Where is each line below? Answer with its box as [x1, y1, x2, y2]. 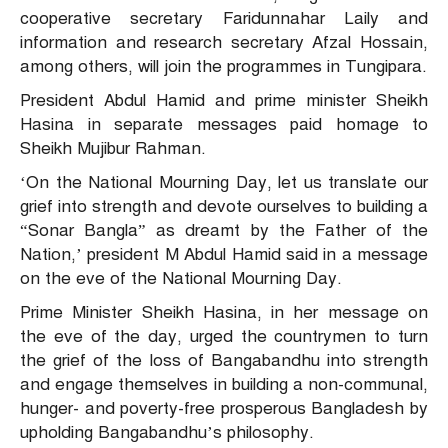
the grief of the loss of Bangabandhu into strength [20, 350, 428, 372]
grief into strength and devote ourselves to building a [20, 196, 428, 218]
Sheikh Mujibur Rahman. [20, 138, 206, 160]
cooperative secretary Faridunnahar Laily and [20, 8, 428, 30]
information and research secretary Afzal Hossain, [20, 32, 428, 54]
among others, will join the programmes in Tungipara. [20, 56, 427, 78]
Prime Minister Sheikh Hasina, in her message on [20, 302, 428, 324]
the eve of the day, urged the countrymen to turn [20, 326, 428, 348]
